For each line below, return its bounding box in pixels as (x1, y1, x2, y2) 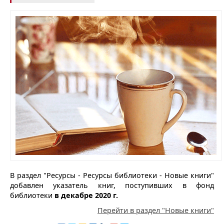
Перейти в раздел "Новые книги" (97, 205, 214, 215)
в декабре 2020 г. (54, 190, 118, 200)
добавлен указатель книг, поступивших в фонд (10, 180, 214, 190)
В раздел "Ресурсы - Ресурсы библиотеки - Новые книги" (10, 170, 214, 180)
